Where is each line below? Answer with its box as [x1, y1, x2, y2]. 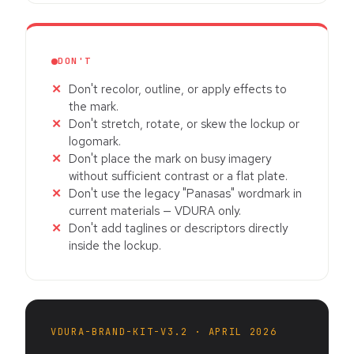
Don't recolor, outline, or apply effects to [69, 81, 287, 98]
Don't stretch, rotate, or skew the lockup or [69, 116, 299, 133]
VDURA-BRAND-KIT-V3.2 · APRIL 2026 [51, 326, 277, 339]
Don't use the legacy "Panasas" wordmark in [69, 186, 302, 202]
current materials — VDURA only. [69, 203, 241, 220]
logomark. [69, 134, 121, 150]
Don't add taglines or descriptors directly [69, 220, 288, 237]
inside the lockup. [69, 238, 161, 254]
